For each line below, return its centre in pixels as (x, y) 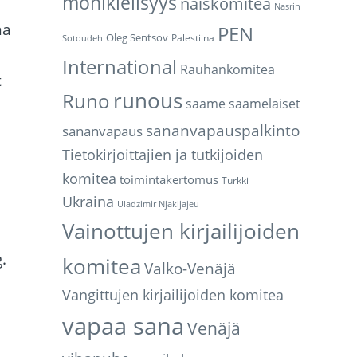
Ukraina (88, 202)
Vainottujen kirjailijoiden (181, 231)
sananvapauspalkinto (223, 131)
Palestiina (193, 38)
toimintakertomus (169, 180)
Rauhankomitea (228, 70)
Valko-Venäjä (190, 269)
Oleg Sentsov (137, 38)
